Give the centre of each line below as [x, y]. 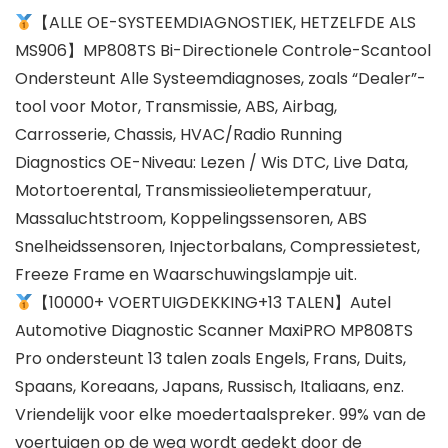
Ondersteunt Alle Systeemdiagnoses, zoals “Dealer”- [220, 79]
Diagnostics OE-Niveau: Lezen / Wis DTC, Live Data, [211, 163]
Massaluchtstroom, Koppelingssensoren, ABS [191, 219]
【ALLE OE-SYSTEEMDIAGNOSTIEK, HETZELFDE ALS [225, 23]
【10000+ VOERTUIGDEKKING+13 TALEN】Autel [212, 303]
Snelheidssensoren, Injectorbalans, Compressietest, [217, 247]
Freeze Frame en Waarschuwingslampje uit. [186, 275]
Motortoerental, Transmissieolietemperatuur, [193, 191]
